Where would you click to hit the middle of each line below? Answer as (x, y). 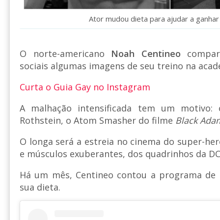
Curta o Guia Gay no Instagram (85, 87)
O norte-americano (66, 53)
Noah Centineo (146, 53)
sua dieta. (40, 187)
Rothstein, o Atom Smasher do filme (97, 120)
